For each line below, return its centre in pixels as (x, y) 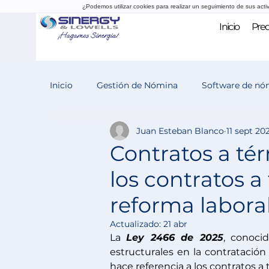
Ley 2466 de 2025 (175, 237)
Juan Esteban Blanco (180, 131)
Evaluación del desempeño (130, 133)
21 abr (175, 224)
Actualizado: (137, 224)
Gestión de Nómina (137, 85)
